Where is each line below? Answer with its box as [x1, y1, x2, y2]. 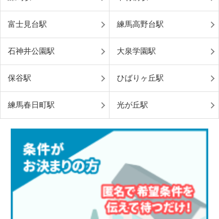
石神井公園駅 [8, 47, 55, 56]
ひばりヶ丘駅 [117, 74, 164, 83]
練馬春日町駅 [8, 101, 55, 109]
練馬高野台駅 [117, 20, 164, 29]
